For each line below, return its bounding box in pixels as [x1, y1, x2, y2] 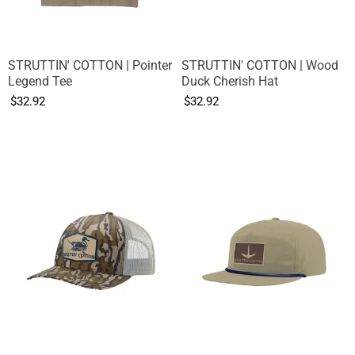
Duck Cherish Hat [181, 74, 278, 90]
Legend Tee [8, 74, 72, 90]
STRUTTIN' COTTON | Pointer [8, 58, 172, 74]
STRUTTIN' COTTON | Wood [181, 58, 338, 74]
